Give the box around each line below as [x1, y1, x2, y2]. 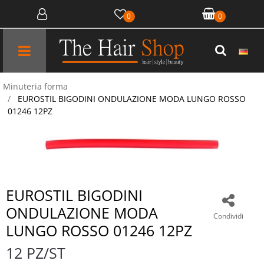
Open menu [39, 35, 91, 48]
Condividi [213, 211, 243, 222]
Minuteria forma [3, 81, 68, 93]
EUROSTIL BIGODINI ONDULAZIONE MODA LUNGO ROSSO [18, 93, 246, 105]
